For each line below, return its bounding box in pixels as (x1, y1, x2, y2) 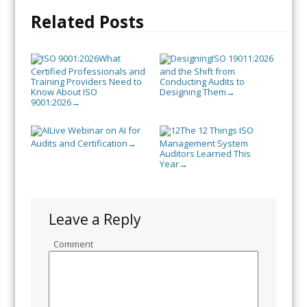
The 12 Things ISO (180, 124, 254, 137)
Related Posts (30, 10, 144, 34)
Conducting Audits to (159, 75, 245, 88)
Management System (159, 137, 248, 150)
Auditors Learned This (159, 147, 251, 160)
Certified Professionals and (30, 64, 145, 77)
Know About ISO (30, 85, 97, 98)
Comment (53, 238, 93, 251)
